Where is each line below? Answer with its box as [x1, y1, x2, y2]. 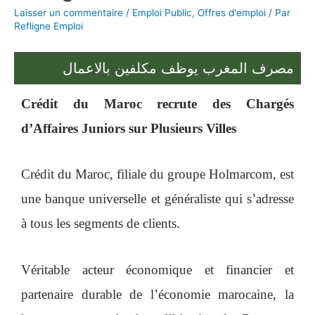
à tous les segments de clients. [21, 216, 180, 231]
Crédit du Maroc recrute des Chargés [21, 96, 294, 111]
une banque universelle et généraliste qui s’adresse [21, 191, 294, 207]
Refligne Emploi [14, 20, 83, 32]
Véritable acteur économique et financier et [21, 262, 294, 277]
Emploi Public [132, 6, 192, 18]
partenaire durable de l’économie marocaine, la [21, 286, 294, 302]
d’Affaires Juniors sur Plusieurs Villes [21, 120, 236, 136]
